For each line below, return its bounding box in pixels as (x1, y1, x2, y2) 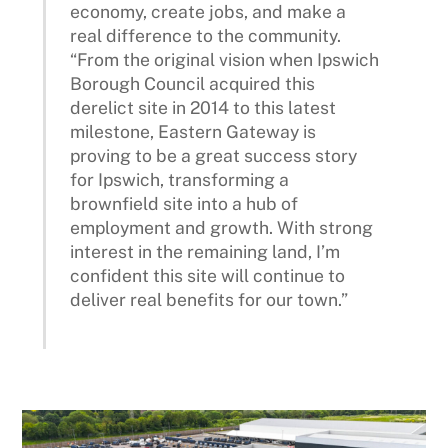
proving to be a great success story (70, 145, 358, 167)
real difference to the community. (70, 25, 346, 47)
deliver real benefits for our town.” (70, 289, 349, 311)
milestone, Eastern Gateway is (70, 121, 317, 143)
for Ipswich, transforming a (70, 169, 290, 191)
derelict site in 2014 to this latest (70, 97, 337, 119)
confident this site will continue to (70, 265, 346, 287)
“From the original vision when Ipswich (70, 49, 380, 71)
